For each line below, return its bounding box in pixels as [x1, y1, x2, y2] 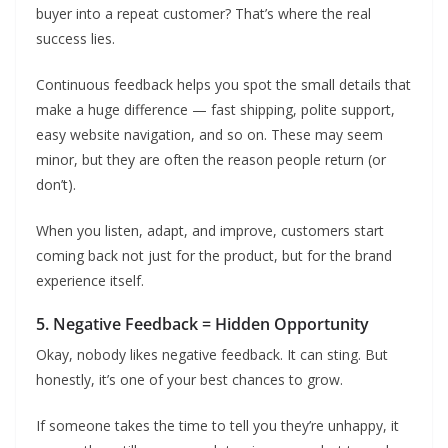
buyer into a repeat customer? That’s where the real [36, 4, 371, 23]
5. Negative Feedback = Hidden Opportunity [36, 313, 369, 335]
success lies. [36, 29, 115, 48]
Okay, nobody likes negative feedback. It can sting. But [36, 345, 388, 364]
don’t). [36, 175, 76, 194]
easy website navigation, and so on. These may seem [36, 125, 383, 144]
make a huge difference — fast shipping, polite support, [36, 100, 395, 119]
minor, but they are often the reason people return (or [36, 150, 386, 169]
